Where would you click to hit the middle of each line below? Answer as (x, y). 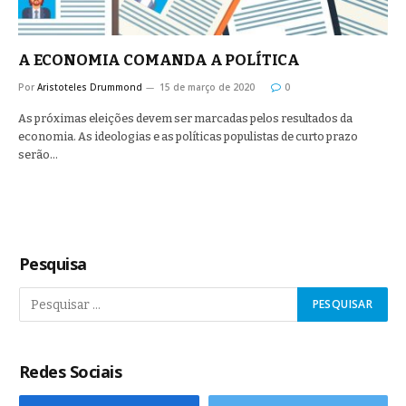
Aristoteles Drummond (90, 87)
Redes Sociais (70, 372)
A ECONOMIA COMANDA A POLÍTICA (159, 60)
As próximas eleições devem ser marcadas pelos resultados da (185, 118)
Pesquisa (53, 264)
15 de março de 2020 (207, 87)
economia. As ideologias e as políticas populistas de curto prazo (188, 136)
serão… (38, 155)
